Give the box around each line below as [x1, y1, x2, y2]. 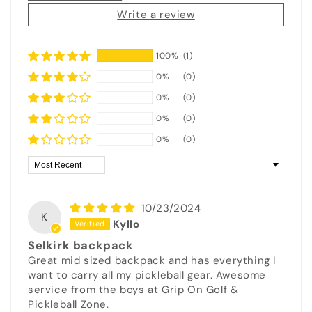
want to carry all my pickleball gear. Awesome [28, 267, 267, 282]
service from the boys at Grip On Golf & [28, 282, 239, 297]
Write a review [117, 7, 195, 22]
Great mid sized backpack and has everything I [28, 253, 277, 267]
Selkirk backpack [28, 237, 134, 253]
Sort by [27, 155, 65, 169]
